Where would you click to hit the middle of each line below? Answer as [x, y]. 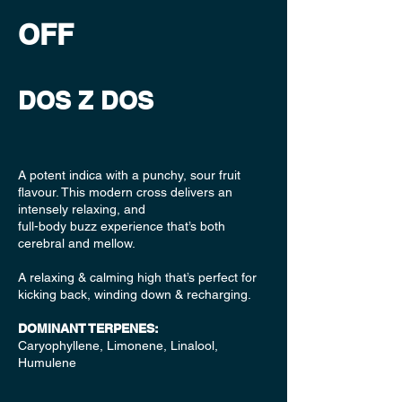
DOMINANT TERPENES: [88, 328]
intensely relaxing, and [82, 209]
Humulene [47, 363]
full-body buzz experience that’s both [122, 226]
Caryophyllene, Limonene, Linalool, [118, 345]
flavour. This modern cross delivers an [125, 192]
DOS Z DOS [86, 100]
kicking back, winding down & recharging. [135, 294]
